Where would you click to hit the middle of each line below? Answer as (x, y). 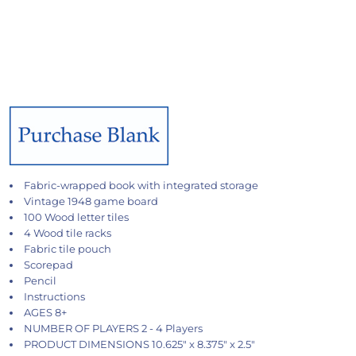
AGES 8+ (45, 312)
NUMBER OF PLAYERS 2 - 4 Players (113, 328)
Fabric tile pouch (67, 249)
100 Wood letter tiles (76, 217)
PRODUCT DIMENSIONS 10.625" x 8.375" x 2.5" (139, 344)
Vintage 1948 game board (91, 201)
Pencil (40, 281)
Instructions (54, 296)
